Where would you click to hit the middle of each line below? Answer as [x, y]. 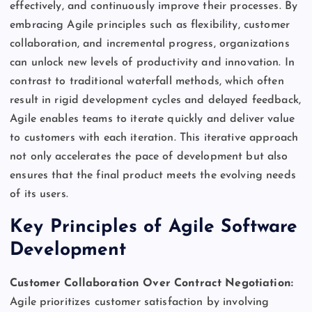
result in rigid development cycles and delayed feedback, [155, 100]
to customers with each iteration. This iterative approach [154, 138]
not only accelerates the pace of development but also [149, 156]
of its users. [39, 194]
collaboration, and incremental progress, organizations [150, 44]
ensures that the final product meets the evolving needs [153, 175]
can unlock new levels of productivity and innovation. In [152, 62]
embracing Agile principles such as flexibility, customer [150, 25]
